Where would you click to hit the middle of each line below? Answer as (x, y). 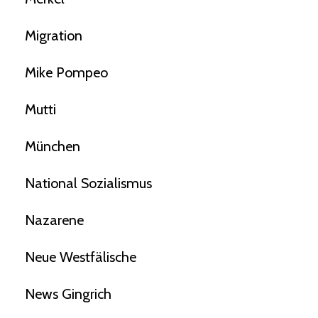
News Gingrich (68, 294)
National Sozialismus (88, 183)
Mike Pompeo (66, 73)
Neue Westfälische (81, 257)
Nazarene (54, 220)
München (53, 147)
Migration (54, 36)
